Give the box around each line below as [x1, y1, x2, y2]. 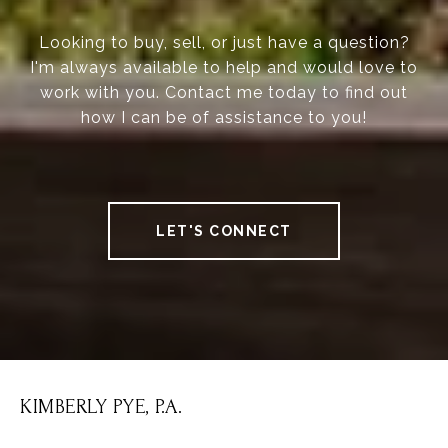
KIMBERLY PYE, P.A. [20, 395, 182, 419]
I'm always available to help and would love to [30, 58, 418, 78]
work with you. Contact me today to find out [40, 83, 408, 103]
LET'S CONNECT [156, 223, 292, 240]
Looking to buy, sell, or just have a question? [38, 33, 410, 53]
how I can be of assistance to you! [81, 108, 367, 128]
